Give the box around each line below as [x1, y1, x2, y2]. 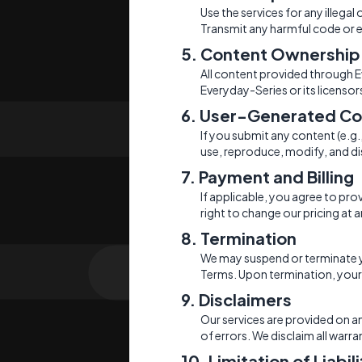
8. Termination [181, 227, 297, 248]
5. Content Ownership [181, 43, 360, 64]
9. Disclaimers [181, 288, 292, 309]
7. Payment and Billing [181, 166, 354, 187]
